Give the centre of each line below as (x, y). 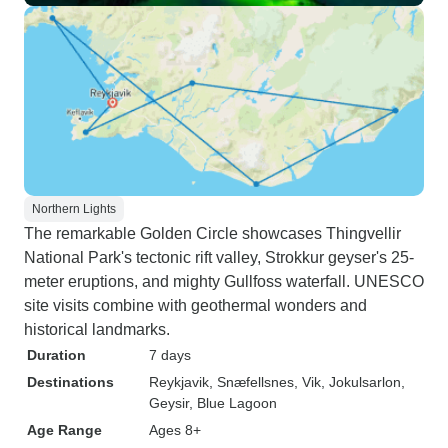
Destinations (70, 382)
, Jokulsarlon (361, 382)
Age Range (64, 430)
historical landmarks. (97, 329)
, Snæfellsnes (251, 382)
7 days (170, 355)
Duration (56, 355)
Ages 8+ (175, 430)
